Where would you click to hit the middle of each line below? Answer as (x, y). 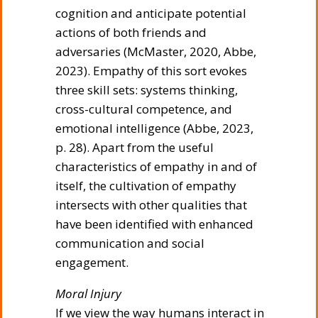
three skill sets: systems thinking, (147, 89)
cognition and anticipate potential (151, 13)
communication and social (130, 243)
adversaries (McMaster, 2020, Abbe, (156, 51)
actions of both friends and (131, 32)
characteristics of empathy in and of (156, 166)
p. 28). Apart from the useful (135, 147)
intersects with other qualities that (151, 204)
